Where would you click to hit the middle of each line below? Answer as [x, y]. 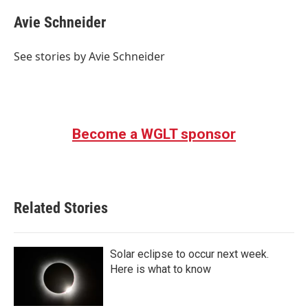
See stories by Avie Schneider [89, 56]
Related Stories [61, 208]
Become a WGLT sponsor [154, 134]
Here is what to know [161, 269]
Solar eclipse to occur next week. [189, 254]
